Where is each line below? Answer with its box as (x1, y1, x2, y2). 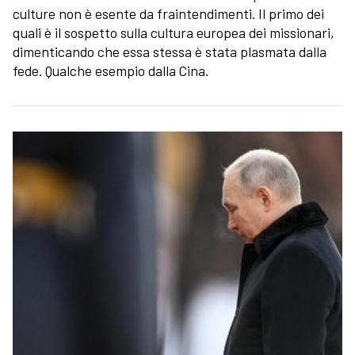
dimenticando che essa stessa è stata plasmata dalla (13, 43, 326, 61)
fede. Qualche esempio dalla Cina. (13, 62, 208, 80)
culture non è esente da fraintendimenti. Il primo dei (13, 5, 324, 23)
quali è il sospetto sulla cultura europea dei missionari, (13, 24, 334, 42)
